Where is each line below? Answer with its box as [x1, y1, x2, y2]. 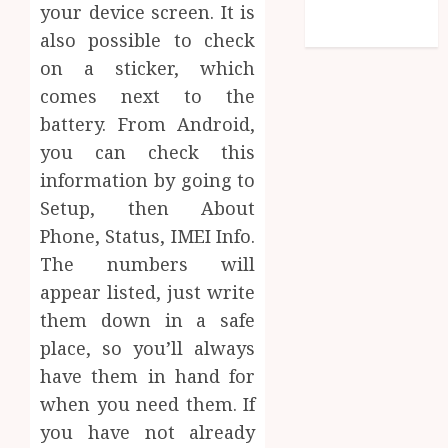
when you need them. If [40, 391, 256, 416]
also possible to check [40, 27, 256, 52]
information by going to [40, 167, 256, 192]
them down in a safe [40, 307, 256, 332]
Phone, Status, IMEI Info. [40, 223, 256, 248]
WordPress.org [315, 23, 431, 46]
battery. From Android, [40, 111, 256, 136]
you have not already [40, 419, 256, 444]
